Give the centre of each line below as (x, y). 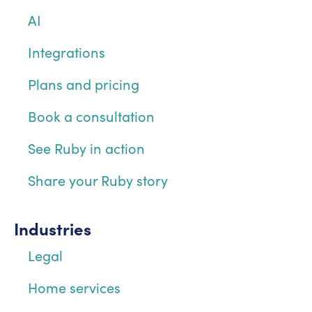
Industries (53, 228)
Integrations (67, 52)
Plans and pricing (84, 84)
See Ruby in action (86, 148)
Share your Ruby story (98, 180)
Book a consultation (91, 116)
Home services (74, 287)
